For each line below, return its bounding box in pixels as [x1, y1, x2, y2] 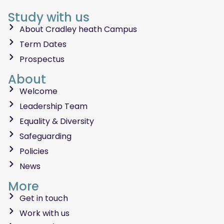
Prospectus [19, 53, 64, 65]
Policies [19, 145, 48, 157]
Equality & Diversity [19, 115, 94, 127]
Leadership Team [19, 100, 87, 112]
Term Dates [19, 38, 66, 50]
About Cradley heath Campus [19, 23, 137, 35]
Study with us [8, 8, 89, 25]
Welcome [19, 85, 57, 97]
